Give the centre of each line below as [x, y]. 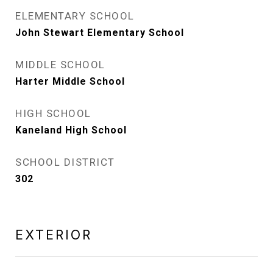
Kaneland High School [71, 130]
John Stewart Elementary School [100, 33]
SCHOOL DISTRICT [65, 162]
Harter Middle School [70, 81]
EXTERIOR [54, 235]
